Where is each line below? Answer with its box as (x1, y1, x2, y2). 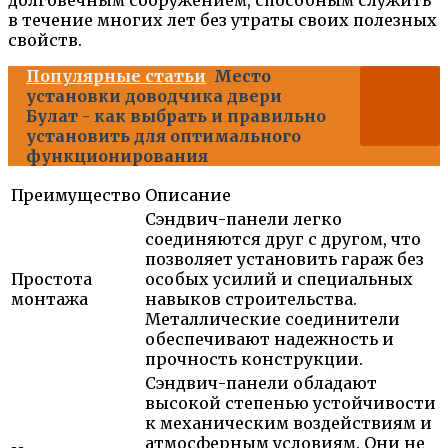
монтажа (11, 288, 88, 309)
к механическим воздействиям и (145, 412, 432, 433)
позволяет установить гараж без (145, 248, 424, 269)
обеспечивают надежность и (145, 328, 394, 349)
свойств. (8, 29, 82, 50)
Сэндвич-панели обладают (145, 372, 377, 393)
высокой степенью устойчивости (145, 392, 436, 413)
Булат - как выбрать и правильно (26, 105, 326, 126)
